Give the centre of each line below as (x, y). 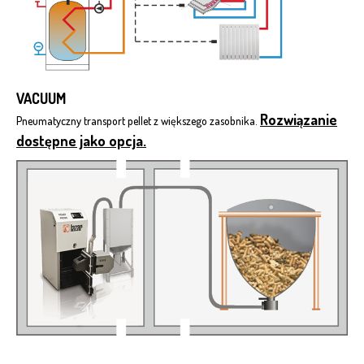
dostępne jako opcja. (81, 141)
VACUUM (41, 99)
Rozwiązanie (299, 120)
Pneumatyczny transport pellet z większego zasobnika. (138, 121)
